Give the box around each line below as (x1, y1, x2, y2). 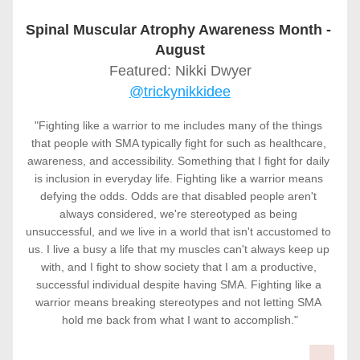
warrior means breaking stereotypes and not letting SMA (35, 296, 321, 309)
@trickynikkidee (129, 84, 231, 100)
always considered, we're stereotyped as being (59, 207, 297, 220)
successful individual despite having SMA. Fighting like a (35, 278, 321, 291)
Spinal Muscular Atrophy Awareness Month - (26, 22, 331, 38)
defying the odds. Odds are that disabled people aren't (40, 190, 317, 202)
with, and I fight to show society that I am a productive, (40, 260, 317, 273)
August (155, 42, 205, 58)
